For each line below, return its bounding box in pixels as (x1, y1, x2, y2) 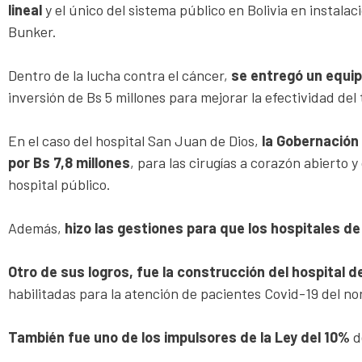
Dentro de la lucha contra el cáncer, (8, 65, 231, 84)
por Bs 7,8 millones (8, 153, 130, 171)
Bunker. (8, 22, 57, 40)
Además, (8, 218, 65, 237)
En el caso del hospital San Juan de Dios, (8, 131, 262, 149)
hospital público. (8, 175, 111, 193)
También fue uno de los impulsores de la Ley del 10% (8, 327, 350, 346)
